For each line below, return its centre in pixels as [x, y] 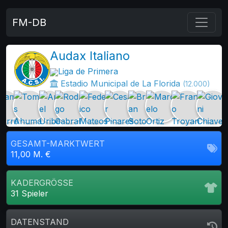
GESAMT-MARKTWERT [58, 144]
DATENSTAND [40, 222]
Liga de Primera [88, 71]
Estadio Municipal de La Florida [120, 83]
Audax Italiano [90, 56]
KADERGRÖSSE [39, 183]
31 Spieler [30, 193]
